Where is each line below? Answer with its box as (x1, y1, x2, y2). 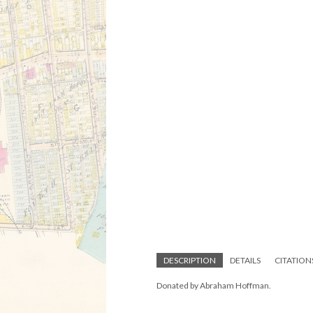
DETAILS (230, 255, 261, 265)
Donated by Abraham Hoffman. (156, 280, 271, 291)
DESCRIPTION (163, 255, 216, 265)
